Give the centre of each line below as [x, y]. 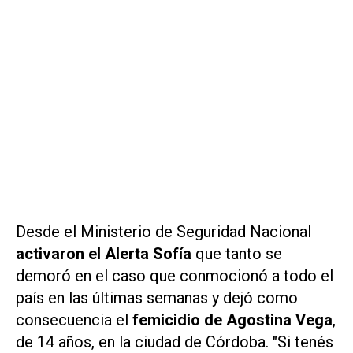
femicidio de [177, 320]
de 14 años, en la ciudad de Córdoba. [144, 342]
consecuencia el [74, 320]
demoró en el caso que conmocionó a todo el [175, 275]
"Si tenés [303, 342]
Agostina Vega [279, 320]
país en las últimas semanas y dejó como [157, 297]
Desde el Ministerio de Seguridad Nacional [163, 231]
